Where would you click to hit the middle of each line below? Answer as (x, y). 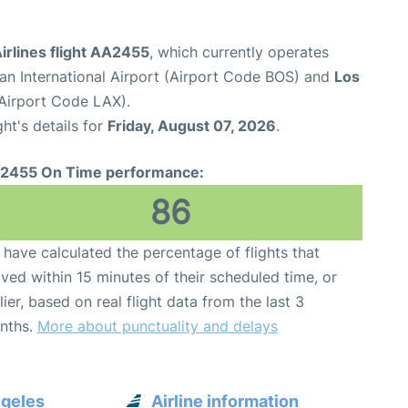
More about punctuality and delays (157, 326)
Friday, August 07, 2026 (192, 125)
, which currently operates (239, 51)
